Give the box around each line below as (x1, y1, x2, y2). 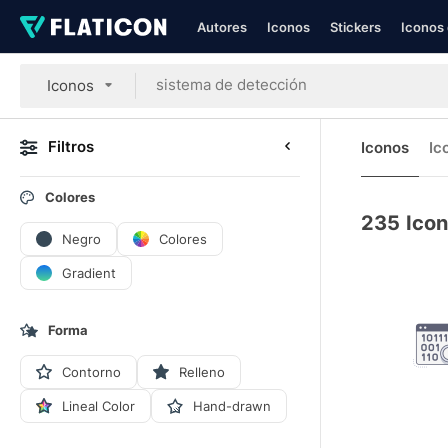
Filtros (48, 137, 94, 156)
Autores (197, 19, 247, 35)
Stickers (330, 19, 381, 35)
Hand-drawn (193, 397, 271, 414)
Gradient (62, 264, 116, 281)
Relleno (179, 363, 225, 380)
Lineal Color (62, 397, 135, 414)
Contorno (62, 363, 121, 380)
